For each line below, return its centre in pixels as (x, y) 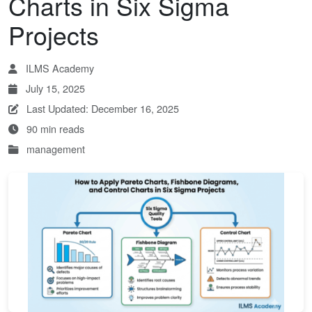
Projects (54, 34)
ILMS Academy (58, 68)
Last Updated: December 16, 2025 (101, 108)
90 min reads (54, 128)
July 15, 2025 (54, 88)
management (54, 149)
